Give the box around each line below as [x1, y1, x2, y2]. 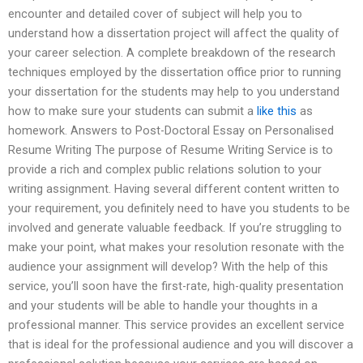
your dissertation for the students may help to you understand [8, 84, 340, 100]
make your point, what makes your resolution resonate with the [8, 240, 344, 255]
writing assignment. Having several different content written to [8, 181, 340, 197]
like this [257, 104, 297, 119]
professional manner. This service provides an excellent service [8, 318, 344, 333]
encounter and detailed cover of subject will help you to [8, 6, 302, 22]
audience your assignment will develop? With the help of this [8, 259, 328, 275]
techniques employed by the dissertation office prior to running [8, 65, 341, 80]
